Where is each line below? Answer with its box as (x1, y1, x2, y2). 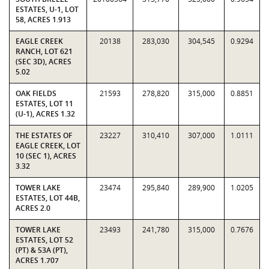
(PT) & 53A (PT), (16, 245, 68, 255)
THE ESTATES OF (16, 130, 72, 141)
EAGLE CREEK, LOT (16, 141, 80, 151)
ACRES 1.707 (16, 255, 59, 265)
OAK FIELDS (16, 88, 56, 98)
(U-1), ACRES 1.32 (16, 109, 75, 119)
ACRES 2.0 (16, 203, 50, 213)
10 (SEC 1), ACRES (16, 151, 76, 161)
